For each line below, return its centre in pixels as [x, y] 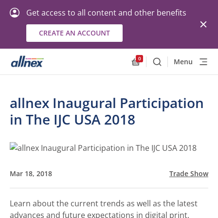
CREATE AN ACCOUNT [74, 33]
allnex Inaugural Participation [107, 103]
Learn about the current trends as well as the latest [104, 203]
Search [170, 66]
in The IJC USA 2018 [73, 119]
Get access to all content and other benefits [106, 13]
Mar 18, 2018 [31, 173]
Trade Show [189, 173]
